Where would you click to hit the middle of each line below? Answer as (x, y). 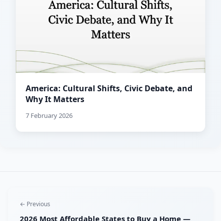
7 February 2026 (49, 116)
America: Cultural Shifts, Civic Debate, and (109, 89)
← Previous (35, 204)
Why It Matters (55, 99)
